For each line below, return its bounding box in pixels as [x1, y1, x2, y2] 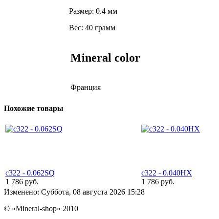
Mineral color [70, 51, 140, 65]
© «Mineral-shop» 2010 [4, 204, 78, 213]
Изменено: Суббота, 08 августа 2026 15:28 [4, 187, 145, 196]
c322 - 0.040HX [141, 168, 192, 177]
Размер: [69, 7, 94, 16]
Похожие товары [4, 104, 64, 112]
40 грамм [85, 23, 115, 32]
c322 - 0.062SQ [5, 168, 55, 177]
